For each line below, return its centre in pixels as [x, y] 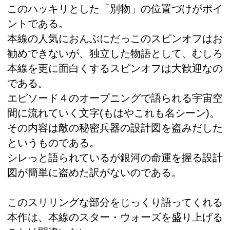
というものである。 [53, 142]
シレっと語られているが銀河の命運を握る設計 [115, 157]
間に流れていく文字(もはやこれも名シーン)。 [113, 113]
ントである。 [38, 23]
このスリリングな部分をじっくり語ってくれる [115, 202]
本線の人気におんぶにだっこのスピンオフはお [115, 38]
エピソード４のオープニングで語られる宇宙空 [115, 98]
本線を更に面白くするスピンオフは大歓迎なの [115, 68]
